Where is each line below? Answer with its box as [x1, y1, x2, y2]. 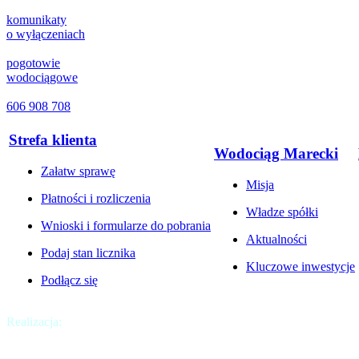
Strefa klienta [9, 131, 97, 149]
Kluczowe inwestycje [246, 259, 355, 273]
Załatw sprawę [41, 163, 115, 178]
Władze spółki [246, 204, 318, 219]
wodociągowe [6, 71, 78, 85]
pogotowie [6, 56, 60, 71]
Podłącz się [41, 272, 98, 287]
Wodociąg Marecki [214, 145, 338, 163]
